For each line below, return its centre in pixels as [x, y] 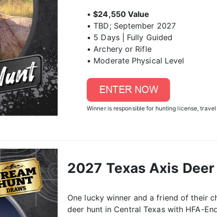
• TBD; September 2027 [132, 26]
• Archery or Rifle [119, 49]
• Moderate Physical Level [136, 61]
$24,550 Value [120, 14]
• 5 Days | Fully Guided [130, 37]
